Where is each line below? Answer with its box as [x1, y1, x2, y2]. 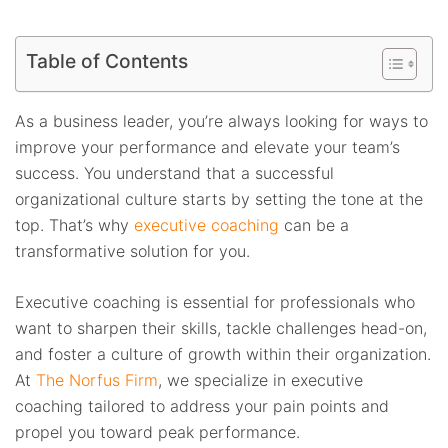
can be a [279, 214, 349, 235]
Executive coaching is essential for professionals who [15, 291, 415, 312]
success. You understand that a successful [15, 162, 334, 183]
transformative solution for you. [15, 240, 250, 261]
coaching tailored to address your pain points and [15, 395, 389, 416]
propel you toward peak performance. [15, 421, 300, 442]
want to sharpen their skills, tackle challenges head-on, [15, 317, 427, 338]
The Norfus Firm [36, 369, 158, 390]
